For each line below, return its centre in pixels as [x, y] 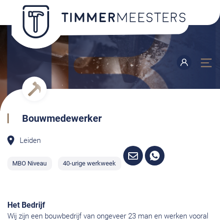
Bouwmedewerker [62, 118]
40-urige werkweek [90, 163]
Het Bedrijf [26, 205]
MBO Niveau [30, 163]
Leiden [30, 140]
